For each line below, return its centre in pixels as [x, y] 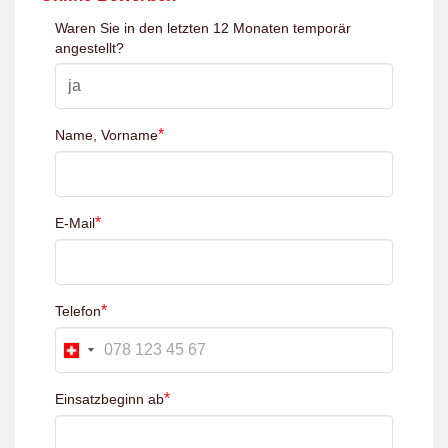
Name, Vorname [106, 135]
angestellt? [89, 48]
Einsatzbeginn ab [109, 399]
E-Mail [75, 223]
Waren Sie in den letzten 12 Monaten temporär [203, 28]
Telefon [78, 311]
